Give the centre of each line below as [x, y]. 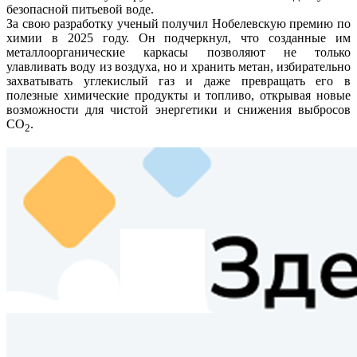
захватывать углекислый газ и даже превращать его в [178, 80]
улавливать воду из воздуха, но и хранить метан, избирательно [178, 66]
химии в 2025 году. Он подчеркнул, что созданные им [178, 37]
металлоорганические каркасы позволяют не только [178, 52]
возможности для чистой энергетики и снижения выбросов [178, 109]
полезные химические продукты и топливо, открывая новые [178, 95]
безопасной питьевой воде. [80, 9]
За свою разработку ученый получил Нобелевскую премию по [178, 23]
